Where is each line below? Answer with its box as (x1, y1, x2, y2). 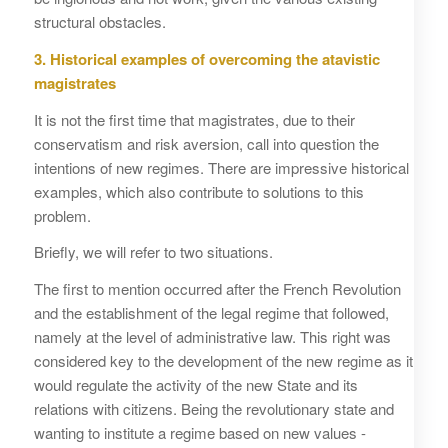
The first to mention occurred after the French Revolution (33, 278, 401, 300)
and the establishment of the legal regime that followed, (33, 302, 389, 324)
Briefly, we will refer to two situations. (33, 241, 273, 263)
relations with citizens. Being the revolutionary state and (33, 398, 394, 420)
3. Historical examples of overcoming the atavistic (33, 47, 380, 70)
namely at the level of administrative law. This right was (33, 326, 391, 348)
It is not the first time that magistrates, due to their (33, 108, 355, 130)
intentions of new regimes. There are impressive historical (33, 156, 409, 178)
